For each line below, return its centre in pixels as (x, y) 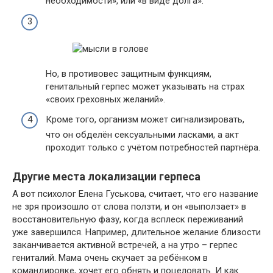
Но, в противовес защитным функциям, (129, 73)
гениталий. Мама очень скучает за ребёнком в (110, 258)
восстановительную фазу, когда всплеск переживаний (128, 219)
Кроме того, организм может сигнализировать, (145, 119)
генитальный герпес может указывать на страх (145, 86)
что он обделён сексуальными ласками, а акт (142, 135)
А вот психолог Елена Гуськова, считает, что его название (135, 194)
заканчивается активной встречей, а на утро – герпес (125, 245)
